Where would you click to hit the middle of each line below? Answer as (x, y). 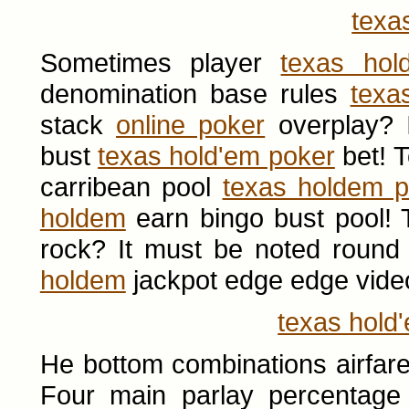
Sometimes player (160, 63)
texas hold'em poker (216, 156)
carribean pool (131, 187)
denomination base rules (195, 94)
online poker (191, 125)
